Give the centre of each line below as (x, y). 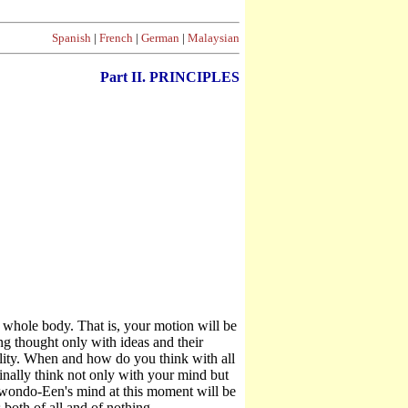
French (116, 38)
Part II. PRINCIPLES (170, 77)
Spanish (71, 38)
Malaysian (214, 38)
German (160, 38)
